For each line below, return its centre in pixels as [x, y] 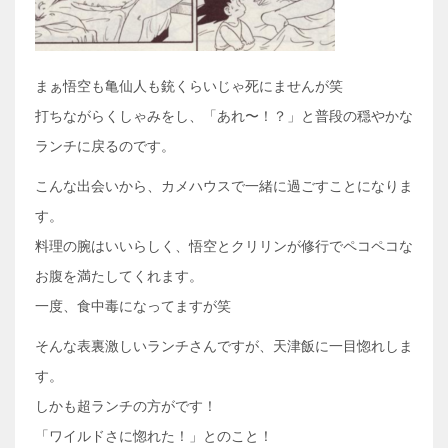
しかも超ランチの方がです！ [126, 406]
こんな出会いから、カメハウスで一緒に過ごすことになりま [224, 186]
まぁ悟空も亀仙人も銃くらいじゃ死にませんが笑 [189, 86]
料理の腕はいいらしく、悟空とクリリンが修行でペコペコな [224, 246]
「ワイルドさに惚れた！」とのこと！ [154, 436]
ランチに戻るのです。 [105, 146]
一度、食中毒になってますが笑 [133, 306]
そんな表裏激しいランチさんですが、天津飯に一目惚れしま [224, 346]
